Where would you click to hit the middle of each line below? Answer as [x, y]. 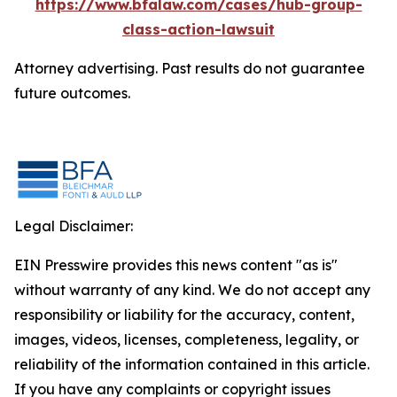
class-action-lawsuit [198, 29]
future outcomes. [72, 93]
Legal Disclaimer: [74, 226]
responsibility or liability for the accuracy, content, [184, 315]
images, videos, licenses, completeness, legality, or [187, 339]
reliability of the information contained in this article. [192, 364]
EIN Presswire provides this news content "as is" [176, 265]
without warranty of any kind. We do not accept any [192, 290]
